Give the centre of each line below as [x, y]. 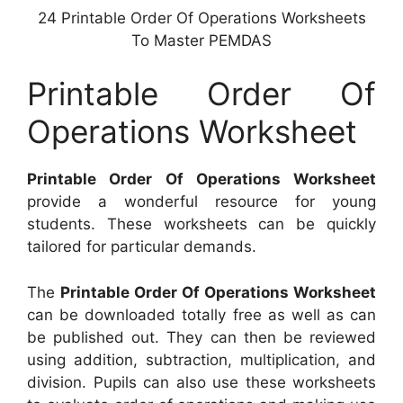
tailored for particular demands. [142, 247]
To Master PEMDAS [201, 40]
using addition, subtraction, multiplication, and [201, 359]
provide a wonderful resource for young [201, 202]
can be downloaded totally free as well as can [201, 314]
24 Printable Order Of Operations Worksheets [201, 18]
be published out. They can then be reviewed [201, 337]
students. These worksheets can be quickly [201, 224]
